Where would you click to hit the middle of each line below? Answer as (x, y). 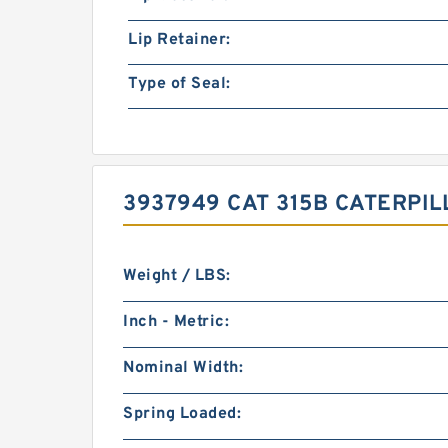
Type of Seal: (179, 84)
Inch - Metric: (176, 322)
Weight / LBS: (177, 276)
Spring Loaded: (182, 414)
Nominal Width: (183, 368)
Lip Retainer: (179, 40)
